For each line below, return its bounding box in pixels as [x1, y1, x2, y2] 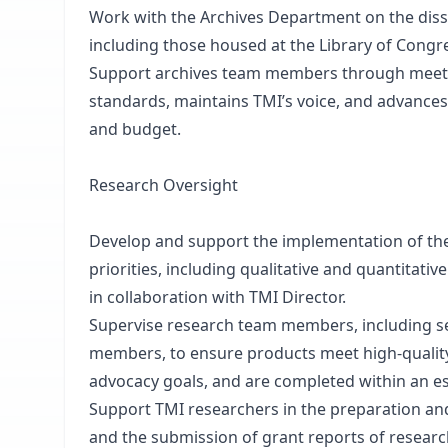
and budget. [89, 118, 181, 140]
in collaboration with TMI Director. [89, 286, 346, 308]
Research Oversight [89, 174, 238, 196]
